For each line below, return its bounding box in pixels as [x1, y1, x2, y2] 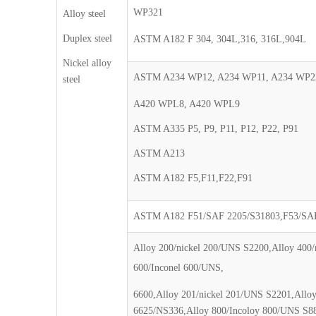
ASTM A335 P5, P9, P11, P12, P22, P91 [133, 123, 299, 134]
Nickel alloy [63, 58, 112, 68]
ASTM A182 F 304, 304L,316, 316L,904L [133, 34, 307, 44]
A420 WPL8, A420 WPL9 [133, 99, 241, 109]
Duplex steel [63, 33, 113, 44]
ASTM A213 [133, 148, 186, 159]
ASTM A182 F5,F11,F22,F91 [133, 173, 253, 183]
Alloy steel [63, 8, 107, 19]
